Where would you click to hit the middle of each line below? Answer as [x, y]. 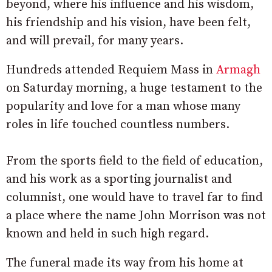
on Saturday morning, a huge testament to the [134, 89]
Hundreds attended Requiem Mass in [111, 70]
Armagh [238, 70]
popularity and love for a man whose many [123, 107]
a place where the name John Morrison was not [136, 216]
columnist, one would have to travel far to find [134, 198]
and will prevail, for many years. [95, 41]
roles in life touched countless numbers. [118, 125]
